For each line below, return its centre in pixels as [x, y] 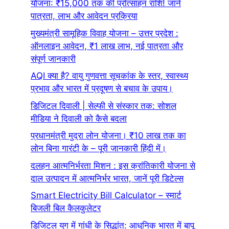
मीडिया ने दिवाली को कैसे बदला [79, 118]
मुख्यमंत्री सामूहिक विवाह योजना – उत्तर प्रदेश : [105, 33]
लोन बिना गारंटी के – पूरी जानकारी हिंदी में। [98, 148]
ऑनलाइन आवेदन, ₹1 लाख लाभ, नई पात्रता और [107, 46]
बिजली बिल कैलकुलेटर [66, 208]
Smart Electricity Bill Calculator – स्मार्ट [106, 196]
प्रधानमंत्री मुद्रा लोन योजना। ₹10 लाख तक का [108, 136]
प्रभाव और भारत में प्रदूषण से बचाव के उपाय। [102, 89]
